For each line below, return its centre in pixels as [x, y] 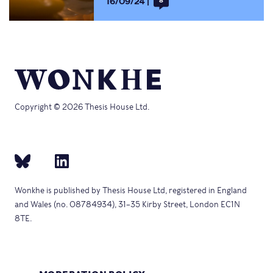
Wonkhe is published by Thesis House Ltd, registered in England [131, 190]
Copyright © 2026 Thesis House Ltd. [82, 107]
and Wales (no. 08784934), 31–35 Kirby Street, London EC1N [127, 204]
